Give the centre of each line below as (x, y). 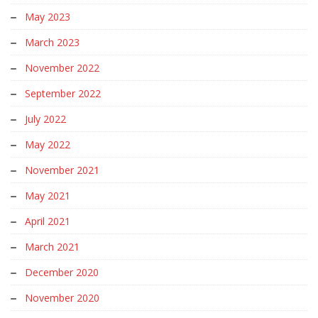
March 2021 (52, 246)
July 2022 (45, 119)
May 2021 (48, 195)
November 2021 (62, 170)
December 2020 (62, 272)
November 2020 (62, 297)
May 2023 (48, 16)
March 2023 (52, 42)
